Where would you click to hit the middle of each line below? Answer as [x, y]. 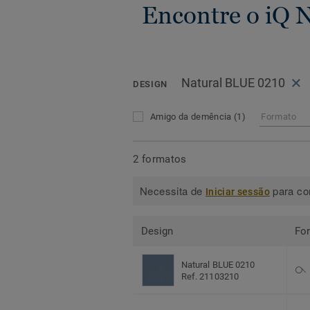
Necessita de [173, 191]
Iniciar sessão [237, 192]
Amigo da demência [192, 117]
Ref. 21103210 [210, 276]
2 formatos [160, 159]
